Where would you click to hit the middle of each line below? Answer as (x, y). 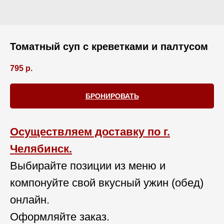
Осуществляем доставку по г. (90, 132)
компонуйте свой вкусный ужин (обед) (107, 183)
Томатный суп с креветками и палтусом (109, 46)
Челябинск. (41, 149)
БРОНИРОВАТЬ (112, 96)
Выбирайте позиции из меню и (88, 166)
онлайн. (30, 200)
